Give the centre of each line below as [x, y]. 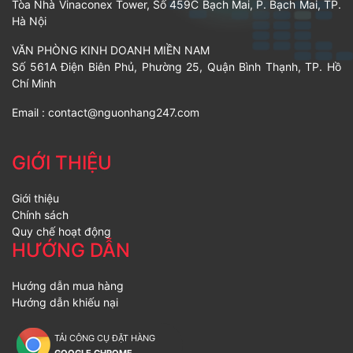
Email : [30, 113]
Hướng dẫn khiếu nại [65, 303]
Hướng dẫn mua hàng [68, 286]
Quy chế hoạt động [61, 232]
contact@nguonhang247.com [124, 113]
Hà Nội [29, 21]
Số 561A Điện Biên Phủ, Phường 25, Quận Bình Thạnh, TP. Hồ [176, 67]
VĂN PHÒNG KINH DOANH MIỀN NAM [111, 50]
